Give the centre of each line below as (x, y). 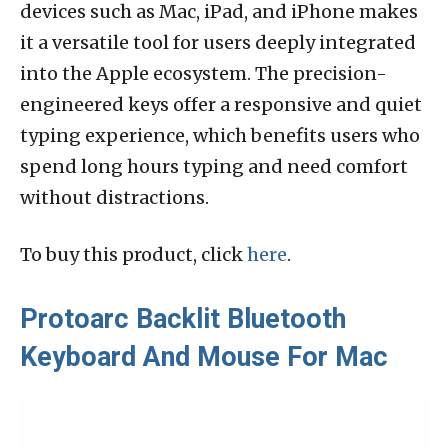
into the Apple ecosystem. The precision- (203, 73)
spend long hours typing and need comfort (214, 166)
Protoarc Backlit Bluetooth (183, 318)
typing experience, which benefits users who (220, 135)
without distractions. (114, 197)
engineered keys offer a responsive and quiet (221, 104)
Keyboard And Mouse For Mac (204, 356)
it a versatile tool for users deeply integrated (218, 42)
